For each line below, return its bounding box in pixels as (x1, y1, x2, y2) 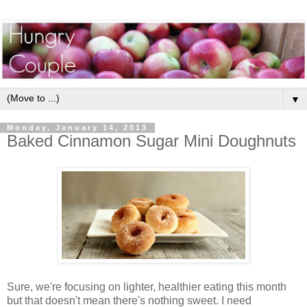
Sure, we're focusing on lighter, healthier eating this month (7, 281, 286, 293)
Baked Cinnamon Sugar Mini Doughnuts (7, 132, 296, 151)
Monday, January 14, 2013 (7, 123, 148, 132)
